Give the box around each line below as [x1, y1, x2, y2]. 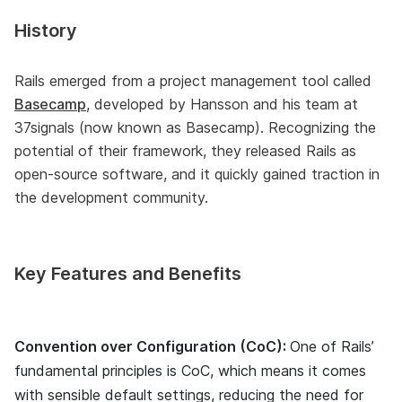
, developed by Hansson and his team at [86, 95, 358, 114]
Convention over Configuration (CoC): [14, 337, 290, 356]
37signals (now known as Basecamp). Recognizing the [14, 118, 376, 137]
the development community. [14, 188, 208, 207]
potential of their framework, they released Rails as [14, 142, 356, 161]
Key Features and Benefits [14, 263, 241, 285]
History [14, 20, 77, 42]
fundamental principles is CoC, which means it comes [14, 362, 366, 380]
